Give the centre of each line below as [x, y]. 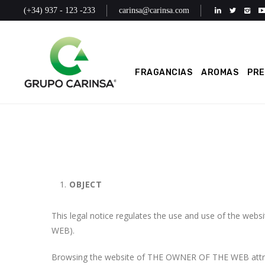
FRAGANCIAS [164, 72]
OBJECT [85, 184]
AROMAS [220, 72]
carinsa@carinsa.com [154, 10]
